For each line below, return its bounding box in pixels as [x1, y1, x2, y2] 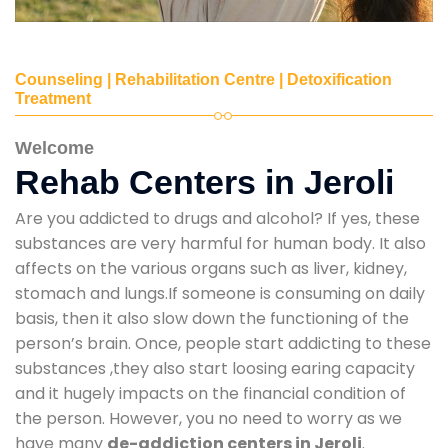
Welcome [15, 137, 94, 158]
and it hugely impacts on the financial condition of [15, 381, 406, 405]
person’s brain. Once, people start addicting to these [15, 331, 431, 355]
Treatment [15, 89, 91, 107]
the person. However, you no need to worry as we [15, 406, 402, 430]
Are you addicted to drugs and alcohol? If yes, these [15, 206, 420, 230]
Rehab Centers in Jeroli [15, 162, 394, 201]
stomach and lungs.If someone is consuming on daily [15, 281, 425, 305]
